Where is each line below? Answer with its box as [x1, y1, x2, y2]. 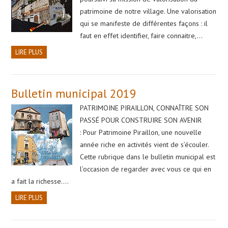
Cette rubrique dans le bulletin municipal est [80, 152, 216, 161]
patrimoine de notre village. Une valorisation [80, 6, 217, 16]
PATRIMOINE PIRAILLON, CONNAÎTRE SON [80, 103, 209, 112]
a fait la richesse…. [11, 176, 69, 186]
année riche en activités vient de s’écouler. [80, 139, 209, 149]
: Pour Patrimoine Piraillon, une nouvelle [80, 127, 202, 137]
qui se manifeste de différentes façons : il [80, 18, 208, 28]
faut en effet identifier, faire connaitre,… [80, 31, 203, 40]
